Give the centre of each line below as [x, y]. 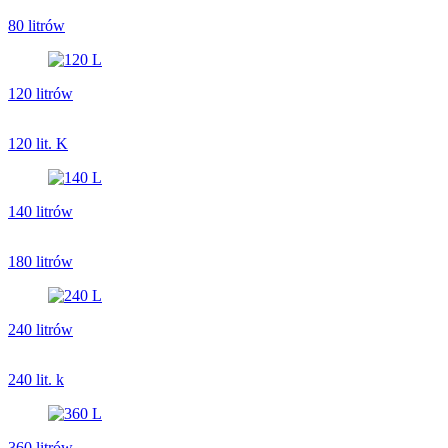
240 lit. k [36, 379]
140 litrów [40, 211]
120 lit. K [38, 143]
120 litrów [40, 93]
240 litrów [40, 329]
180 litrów [40, 261]
